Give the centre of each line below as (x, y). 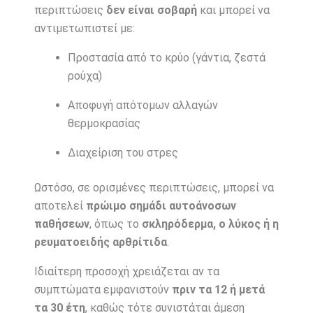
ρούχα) (85, 75)
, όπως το (115, 224)
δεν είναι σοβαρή (151, 10)
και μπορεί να (233, 10)
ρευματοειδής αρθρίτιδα (100, 242)
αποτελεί (60, 205)
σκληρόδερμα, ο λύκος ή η (210, 224)
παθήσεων (61, 224)
